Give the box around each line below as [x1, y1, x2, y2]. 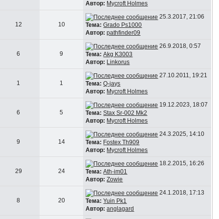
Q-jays [103, 80, 121, 87]
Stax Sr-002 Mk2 [103, 109, 148, 116]
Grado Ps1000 [103, 21, 142, 28]
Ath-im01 [103, 168, 128, 175]
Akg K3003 [103, 50, 133, 58]
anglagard [107, 205, 134, 212]
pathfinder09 [107, 29, 141, 36]
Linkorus [107, 58, 130, 66]
